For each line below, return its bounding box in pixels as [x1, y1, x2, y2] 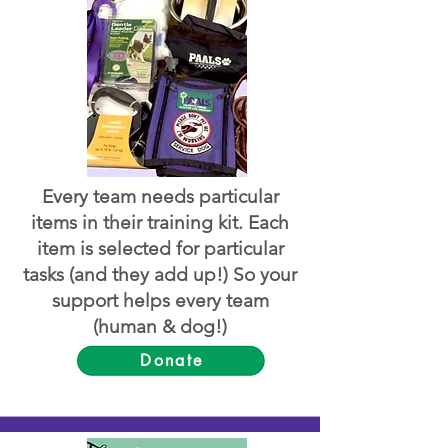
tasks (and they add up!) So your [23, 263, 297, 286]
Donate [140, 349, 204, 371]
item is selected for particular [36, 237, 284, 260]
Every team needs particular [41, 185, 279, 208]
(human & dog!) [93, 315, 227, 338]
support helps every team [51, 289, 269, 312]
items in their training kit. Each [31, 211, 289, 234]
